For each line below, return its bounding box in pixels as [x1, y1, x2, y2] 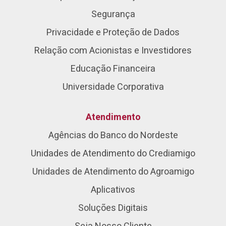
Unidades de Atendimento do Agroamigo [32, 165, 194, 179]
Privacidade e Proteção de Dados [46, 26, 180, 39]
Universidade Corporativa [62, 80, 164, 94]
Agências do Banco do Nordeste [48, 129, 178, 142]
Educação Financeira [71, 62, 155, 76]
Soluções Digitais [78, 201, 148, 215]
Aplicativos [91, 183, 135, 197]
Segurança [91, 8, 135, 21]
